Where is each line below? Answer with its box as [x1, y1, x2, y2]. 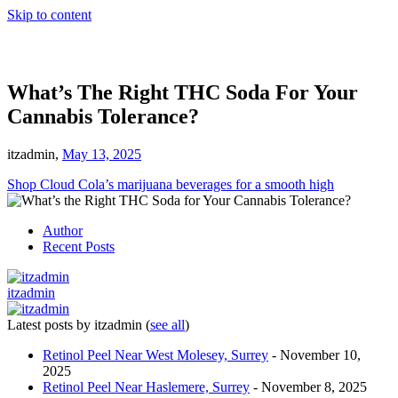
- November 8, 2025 [250, 378, 367, 394]
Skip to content [7, 7, 92, 22]
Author [43, 222, 83, 238]
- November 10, [268, 346, 361, 362]
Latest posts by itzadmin [7, 316, 146, 332]
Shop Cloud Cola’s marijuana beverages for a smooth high [7, 176, 334, 192]
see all [150, 316, 185, 332]
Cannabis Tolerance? [7, 104, 199, 128]
